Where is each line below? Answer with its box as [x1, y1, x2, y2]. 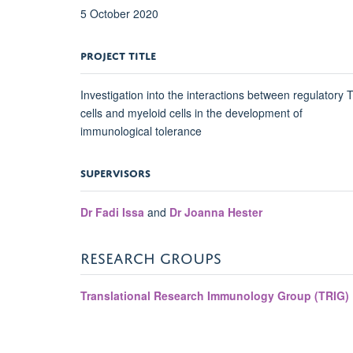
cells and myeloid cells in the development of [80, 105, 303, 121]
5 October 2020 [80, 6, 158, 22]
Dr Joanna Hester [169, 204, 262, 221]
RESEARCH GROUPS [80, 244, 221, 268]
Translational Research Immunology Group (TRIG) [80, 288, 349, 304]
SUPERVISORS [80, 163, 150, 180]
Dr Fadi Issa [80, 204, 144, 221]
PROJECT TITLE [80, 46, 156, 63]
